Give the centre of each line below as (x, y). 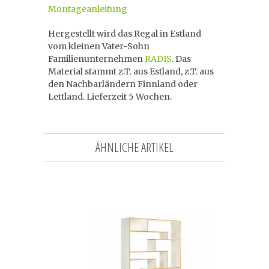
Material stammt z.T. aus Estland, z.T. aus (131, 71)
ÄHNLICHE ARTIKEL (134, 147)
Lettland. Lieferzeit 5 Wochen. (110, 97)
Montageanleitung (88, 9)
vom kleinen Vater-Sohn (99, 46)
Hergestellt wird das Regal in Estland (125, 34)
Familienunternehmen (96, 59)
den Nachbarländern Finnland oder (123, 84)
